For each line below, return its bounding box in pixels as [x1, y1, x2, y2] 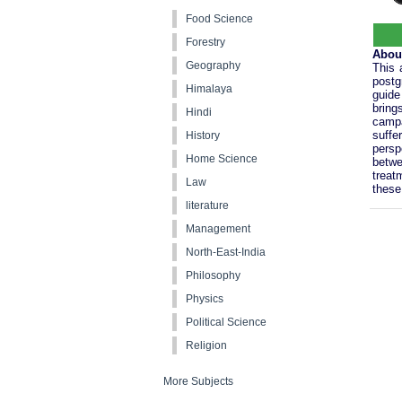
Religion [186, 339, 227, 352]
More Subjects [163, 375, 233, 388]
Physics [186, 293, 223, 305]
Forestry [186, 36, 225, 48]
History [186, 129, 220, 142]
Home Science [186, 153, 258, 165]
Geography [186, 59, 240, 72]
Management [186, 223, 250, 235]
